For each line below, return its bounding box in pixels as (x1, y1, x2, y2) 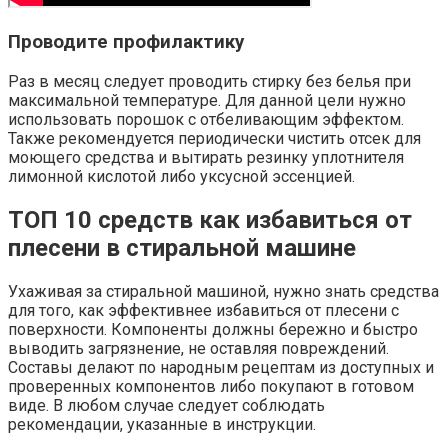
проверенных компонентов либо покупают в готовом (8, 376, 414, 396)
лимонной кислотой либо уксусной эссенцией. (8, 166, 355, 186)
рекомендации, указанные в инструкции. (8, 414, 316, 434)
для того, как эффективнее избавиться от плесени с (8, 300, 399, 320)
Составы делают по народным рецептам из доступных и (8, 357, 434, 377)
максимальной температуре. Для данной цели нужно (8, 90, 406, 110)
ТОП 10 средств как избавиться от (8, 205, 412, 234)
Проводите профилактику (8, 31, 244, 54)
